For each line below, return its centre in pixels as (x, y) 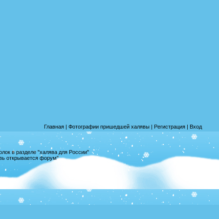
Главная (54, 127)
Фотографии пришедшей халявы (109, 127)
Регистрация (170, 127)
